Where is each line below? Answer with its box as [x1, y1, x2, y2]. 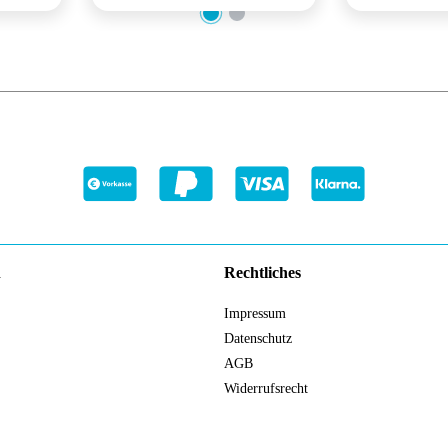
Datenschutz [224, 331, 292, 347]
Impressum [224, 306, 286, 322]
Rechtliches [224, 264, 301, 282]
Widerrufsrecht [224, 381, 308, 397]
